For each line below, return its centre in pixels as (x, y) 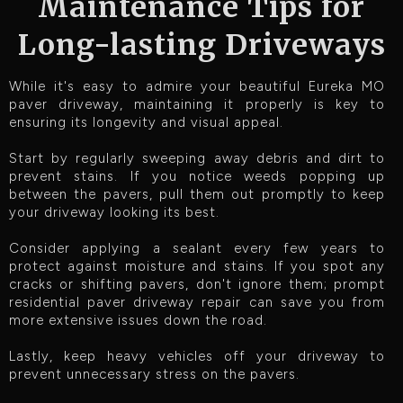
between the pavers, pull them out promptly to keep (197, 194)
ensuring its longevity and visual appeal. (146, 122)
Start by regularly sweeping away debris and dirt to (197, 158)
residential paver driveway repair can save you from (197, 302)
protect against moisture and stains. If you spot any (197, 266)
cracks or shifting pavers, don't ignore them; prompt (197, 284)
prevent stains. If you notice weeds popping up (197, 176)
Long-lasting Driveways (201, 45)
